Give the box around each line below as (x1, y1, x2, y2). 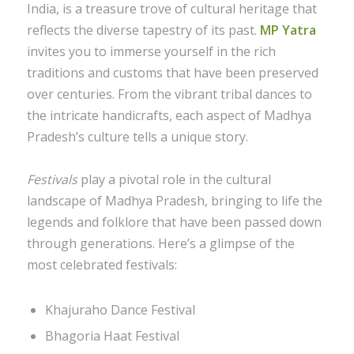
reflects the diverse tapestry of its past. (26, 21, 260, 39)
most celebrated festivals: (26, 255, 177, 273)
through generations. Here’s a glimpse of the (26, 234, 295, 252)
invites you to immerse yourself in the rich (26, 42, 276, 60)
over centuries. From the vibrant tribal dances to (26, 85, 312, 103)
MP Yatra (259, 21, 316, 39)
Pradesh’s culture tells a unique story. (26, 127, 248, 145)
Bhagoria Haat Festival (44, 327, 179, 345)
